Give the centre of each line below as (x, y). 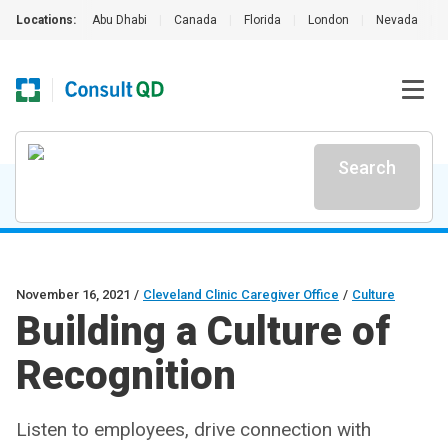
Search (367, 167)
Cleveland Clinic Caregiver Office (241, 294)
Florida (262, 20)
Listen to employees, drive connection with (193, 429)
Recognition (126, 375)
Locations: (46, 20)
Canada (195, 20)
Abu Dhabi (119, 20)
